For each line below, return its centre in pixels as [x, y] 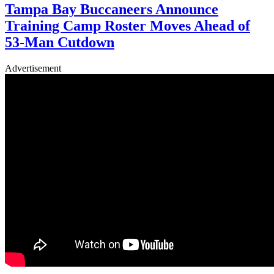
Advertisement [33, 68]
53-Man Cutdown [60, 42]
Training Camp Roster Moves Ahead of [128, 25]
